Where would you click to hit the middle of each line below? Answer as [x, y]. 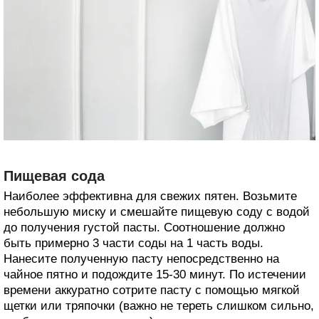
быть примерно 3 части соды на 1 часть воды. [134, 244]
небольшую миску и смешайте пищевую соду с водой [157, 212]
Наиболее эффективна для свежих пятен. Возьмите [150, 197]
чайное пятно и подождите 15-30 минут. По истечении [155, 275]
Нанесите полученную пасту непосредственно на [141, 259]
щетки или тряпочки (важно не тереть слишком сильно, [159, 306]
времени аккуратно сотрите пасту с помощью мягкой [152, 291]
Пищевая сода [54, 176]
